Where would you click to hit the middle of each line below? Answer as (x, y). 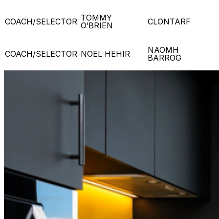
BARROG (166, 57)
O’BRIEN (98, 25)
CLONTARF (170, 21)
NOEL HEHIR (107, 54)
